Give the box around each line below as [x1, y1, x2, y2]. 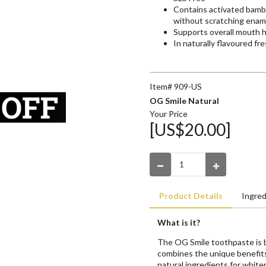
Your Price [150, 109, 188, 119]
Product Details [159, 191, 223, 201]
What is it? [157, 217, 200, 227]
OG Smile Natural [150, 96, 219, 106]
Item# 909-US [150, 81, 202, 91]
